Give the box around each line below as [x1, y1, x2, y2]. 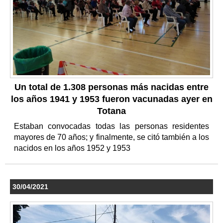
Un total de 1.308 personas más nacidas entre [14, 82, 209, 93]
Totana [97, 106, 126, 116]
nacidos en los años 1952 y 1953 [14, 144, 132, 153]
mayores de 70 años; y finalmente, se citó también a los [14, 133, 209, 142]
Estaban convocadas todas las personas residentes [14, 122, 209, 131]
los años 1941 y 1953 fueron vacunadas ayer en [10, 94, 213, 105]
